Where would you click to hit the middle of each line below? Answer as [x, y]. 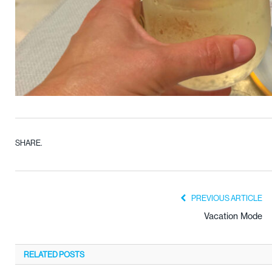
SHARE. [29, 142]
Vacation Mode [233, 216]
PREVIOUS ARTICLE [226, 198]
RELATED [41, 254]
